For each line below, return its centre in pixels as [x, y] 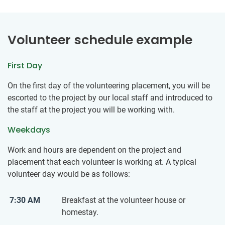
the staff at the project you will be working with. [91, 110]
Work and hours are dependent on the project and [94, 150]
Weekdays [29, 130]
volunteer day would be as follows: [69, 174]
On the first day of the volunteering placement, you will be [109, 86]
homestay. [80, 212]
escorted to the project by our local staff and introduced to [110, 98]
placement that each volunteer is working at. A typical [102, 162]
